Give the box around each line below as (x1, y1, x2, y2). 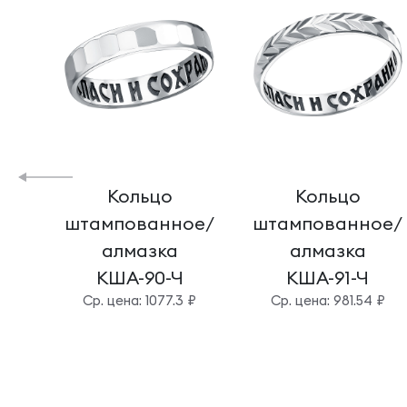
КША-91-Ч (286, 266, 370, 289)
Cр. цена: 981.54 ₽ (270, 292, 385, 309)
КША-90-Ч (95, 266, 184, 289)
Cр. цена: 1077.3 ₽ (83, 292, 197, 309)
